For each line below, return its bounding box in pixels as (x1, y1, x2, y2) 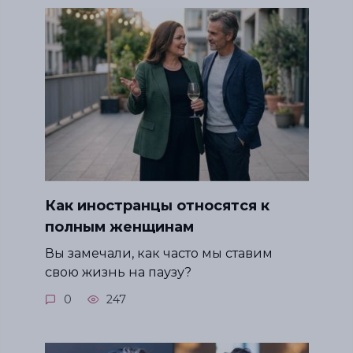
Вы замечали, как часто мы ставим (44, 244, 273, 261)
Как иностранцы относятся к (44, 196, 269, 214)
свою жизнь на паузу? (44, 263, 191, 280)
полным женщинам (44, 217, 194, 236)
